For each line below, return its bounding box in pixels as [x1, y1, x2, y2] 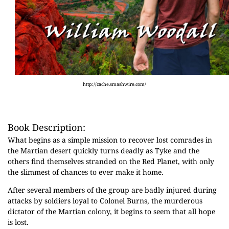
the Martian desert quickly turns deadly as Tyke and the [8, 146, 199, 155]
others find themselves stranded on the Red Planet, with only [8, 156, 214, 166]
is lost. [8, 217, 29, 227]
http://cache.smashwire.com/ [83, 81, 146, 87]
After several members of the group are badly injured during [8, 185, 217, 195]
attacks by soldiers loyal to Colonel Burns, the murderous [8, 196, 202, 205]
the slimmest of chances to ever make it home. [8, 167, 164, 177]
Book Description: [8, 121, 85, 133]
